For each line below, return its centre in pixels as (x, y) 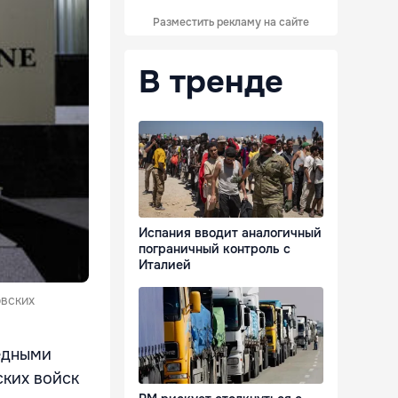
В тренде (211, 82)
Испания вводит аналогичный (230, 233)
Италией (165, 265)
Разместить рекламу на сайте (231, 22)
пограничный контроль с (215, 249)
